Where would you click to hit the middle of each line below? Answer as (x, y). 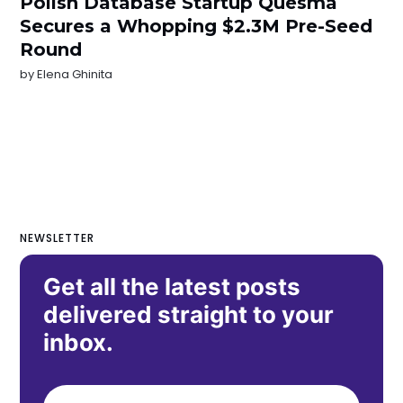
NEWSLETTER (58, 238)
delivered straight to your (189, 315)
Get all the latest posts (172, 287)
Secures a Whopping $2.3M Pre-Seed (197, 26)
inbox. (79, 343)
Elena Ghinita (75, 74)
